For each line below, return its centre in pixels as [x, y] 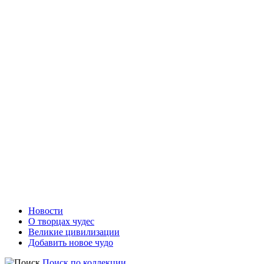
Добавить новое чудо [71, 242]
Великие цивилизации [74, 232]
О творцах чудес [61, 221]
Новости [46, 211]
